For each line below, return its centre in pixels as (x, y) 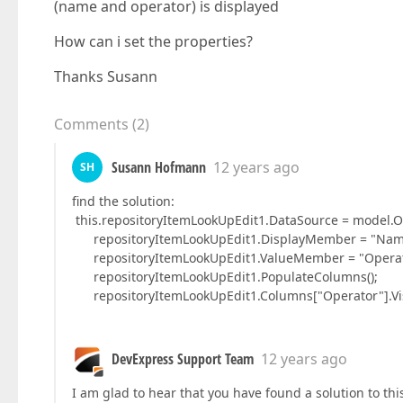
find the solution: (123, 201)
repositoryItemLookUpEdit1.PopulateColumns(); (225, 277)
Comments (91, 124)
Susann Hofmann (159, 167)
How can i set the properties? (153, 41)
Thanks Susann (106, 76)
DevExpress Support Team (183, 359)
